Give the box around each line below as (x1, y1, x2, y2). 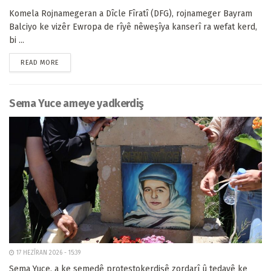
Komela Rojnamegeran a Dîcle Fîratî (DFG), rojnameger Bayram (9, 8, 252, 19)
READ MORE (21, 59, 59, 67)
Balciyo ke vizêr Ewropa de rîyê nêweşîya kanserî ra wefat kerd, (9, 22, 257, 32)
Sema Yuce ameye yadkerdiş (9, 97, 144, 110)
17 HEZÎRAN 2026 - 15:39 (15, 249, 80, 256)
